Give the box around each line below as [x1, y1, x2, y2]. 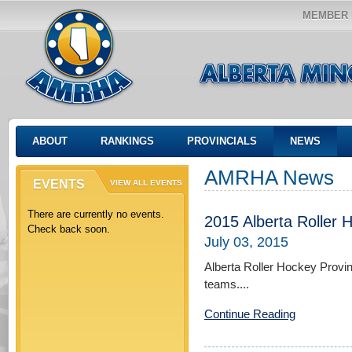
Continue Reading [204, 307, 295, 321]
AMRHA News [204, 167, 334, 189]
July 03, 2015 [204, 234, 288, 251]
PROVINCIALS [186, 135, 257, 147]
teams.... [204, 278, 249, 291]
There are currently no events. [27, 208, 164, 220]
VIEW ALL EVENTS [110, 178, 182, 187]
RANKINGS [100, 135, 154, 147]
